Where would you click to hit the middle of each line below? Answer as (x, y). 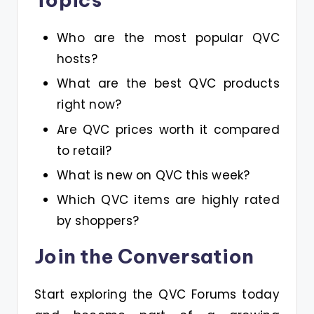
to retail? (84, 150)
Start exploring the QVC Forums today (157, 294)
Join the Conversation (144, 256)
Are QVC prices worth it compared (168, 129)
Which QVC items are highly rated (168, 199)
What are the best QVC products (168, 84)
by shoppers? (98, 220)
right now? (89, 105)
